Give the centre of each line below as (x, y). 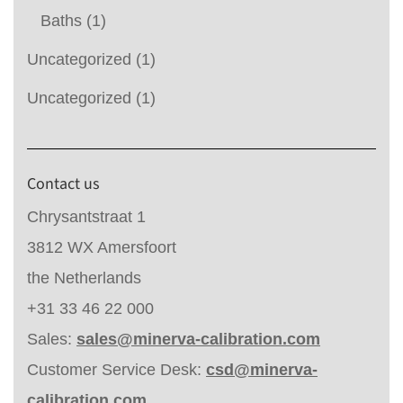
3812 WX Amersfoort (102, 247)
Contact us (63, 184)
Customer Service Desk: (116, 369)
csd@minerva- (262, 369)
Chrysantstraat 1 (86, 216)
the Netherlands (84, 278)
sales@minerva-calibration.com (198, 339)
